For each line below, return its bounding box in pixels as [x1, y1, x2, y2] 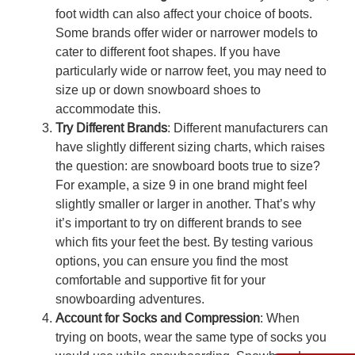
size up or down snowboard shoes [55, 82, 247, 99]
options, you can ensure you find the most [55, 253, 288, 270]
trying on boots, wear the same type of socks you [55, 329, 326, 346]
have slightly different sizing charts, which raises [55, 139, 325, 156]
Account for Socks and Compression [55, 310, 260, 327]
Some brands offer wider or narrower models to [55, 25, 318, 42]
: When [260, 310, 300, 327]
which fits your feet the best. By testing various [55, 234, 313, 251]
